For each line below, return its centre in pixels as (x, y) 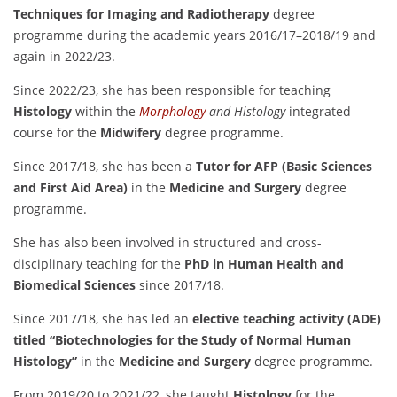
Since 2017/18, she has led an (103, 319)
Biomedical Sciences (74, 285)
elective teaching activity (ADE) (287, 319)
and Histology (245, 112)
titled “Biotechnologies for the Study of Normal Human (182, 340)
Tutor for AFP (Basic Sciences (284, 167)
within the (105, 112)
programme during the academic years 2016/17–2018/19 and (195, 35)
